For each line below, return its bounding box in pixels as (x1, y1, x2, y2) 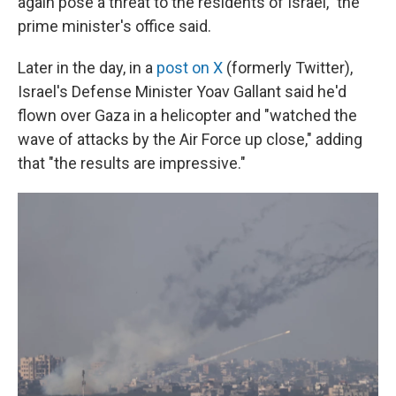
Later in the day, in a (18, 58, 156, 77)
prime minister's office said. (18, 17, 211, 35)
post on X (156, 58, 223, 77)
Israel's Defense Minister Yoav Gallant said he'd (18, 82, 346, 101)
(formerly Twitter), (223, 58, 353, 77)
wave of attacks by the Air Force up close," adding (18, 130, 362, 148)
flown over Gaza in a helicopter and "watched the (18, 106, 357, 125)
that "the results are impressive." (18, 154, 246, 172)
